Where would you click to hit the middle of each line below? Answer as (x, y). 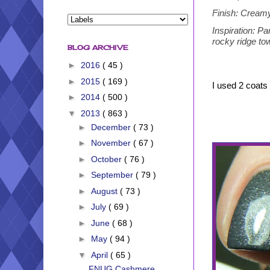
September (113, 175)
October (107, 159)
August (105, 191)
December (112, 127)
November (112, 143)
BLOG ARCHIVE (98, 47)
